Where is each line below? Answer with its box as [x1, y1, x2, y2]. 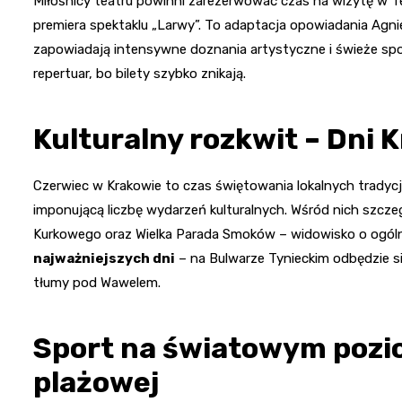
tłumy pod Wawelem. [33, 275, 161, 292]
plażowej [33, 365, 159, 400]
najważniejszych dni [33, 250, 175, 267]
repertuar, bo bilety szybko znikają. [33, 66, 246, 83]
